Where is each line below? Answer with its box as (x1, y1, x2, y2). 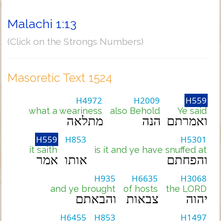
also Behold (110, 106, 160, 116)
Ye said (178, 106, 207, 116)
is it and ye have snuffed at (94, 145, 207, 155)
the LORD (166, 184, 207, 194)
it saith (29, 145, 57, 155)
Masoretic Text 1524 (7, 71, 112, 84)
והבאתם (75, 192, 116, 206)
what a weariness (29, 106, 102, 116)
